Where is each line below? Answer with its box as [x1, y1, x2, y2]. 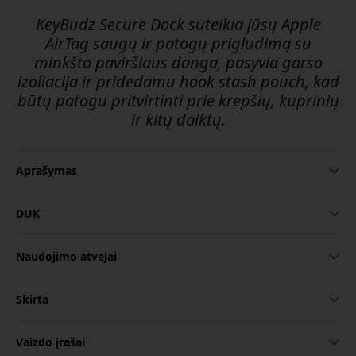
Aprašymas [16, 163, 77, 179]
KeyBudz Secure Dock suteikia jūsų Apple [35, 14, 321, 36]
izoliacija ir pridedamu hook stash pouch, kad [17, 71, 339, 93]
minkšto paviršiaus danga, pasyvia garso [33, 52, 323, 74]
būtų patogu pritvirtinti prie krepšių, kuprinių [17, 90, 339, 112]
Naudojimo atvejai [16, 249, 117, 265]
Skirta [16, 292, 48, 308]
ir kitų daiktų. [130, 109, 226, 131]
